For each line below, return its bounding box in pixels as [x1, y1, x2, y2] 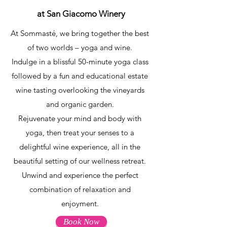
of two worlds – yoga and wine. [27, 43, 132, 52]
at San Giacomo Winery [37, 9, 125, 19]
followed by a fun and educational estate [12, 71, 148, 81]
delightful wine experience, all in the [19, 142, 140, 152]
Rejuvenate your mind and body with [18, 113, 141, 123]
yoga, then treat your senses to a [25, 128, 134, 137]
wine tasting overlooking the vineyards [15, 85, 144, 95]
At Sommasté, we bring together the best [11, 28, 149, 38]
